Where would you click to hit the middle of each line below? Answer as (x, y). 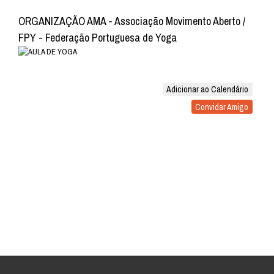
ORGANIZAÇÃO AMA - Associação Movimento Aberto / (132, 21)
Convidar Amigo (222, 107)
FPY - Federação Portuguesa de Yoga (98, 38)
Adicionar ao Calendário (208, 89)
